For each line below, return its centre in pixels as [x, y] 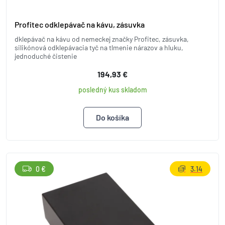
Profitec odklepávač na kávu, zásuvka [80, 24]
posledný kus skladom [113, 90]
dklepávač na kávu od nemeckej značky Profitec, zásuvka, [102, 39]
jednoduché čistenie [46, 56]
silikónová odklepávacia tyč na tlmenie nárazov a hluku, [99, 47]
